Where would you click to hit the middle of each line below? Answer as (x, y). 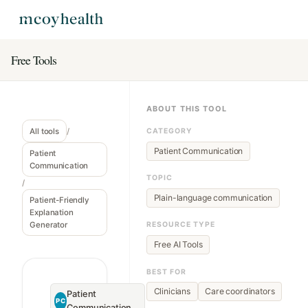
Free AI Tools (178, 245)
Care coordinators (240, 291)
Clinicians (172, 291)
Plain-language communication (213, 198)
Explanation (52, 212)
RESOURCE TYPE (181, 225)
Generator (48, 224)
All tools (44, 131)
